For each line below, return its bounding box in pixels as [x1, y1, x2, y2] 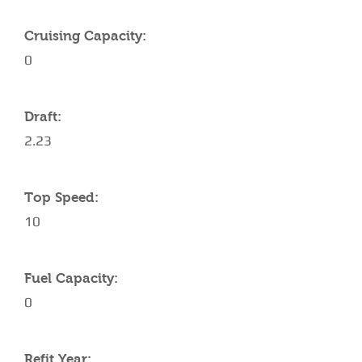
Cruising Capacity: [24, 28, 146, 44]
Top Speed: [24, 190, 99, 205]
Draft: [24, 109, 61, 124]
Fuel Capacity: [24, 271, 118, 286]
